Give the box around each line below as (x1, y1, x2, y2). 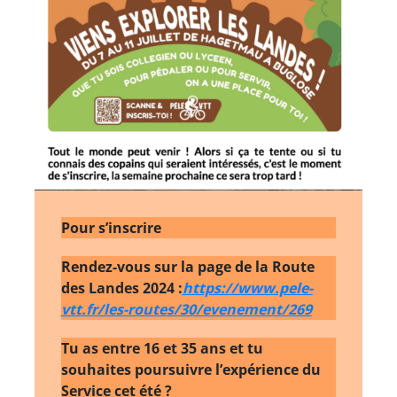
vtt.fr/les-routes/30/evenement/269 (60, 299, 312, 319)
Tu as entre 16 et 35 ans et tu (60, 338, 263, 358)
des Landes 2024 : (60, 277, 183, 298)
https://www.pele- (182, 277, 313, 298)
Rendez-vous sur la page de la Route (60, 256, 315, 276)
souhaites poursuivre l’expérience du (60, 359, 321, 379)
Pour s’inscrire (60, 217, 161, 237)
